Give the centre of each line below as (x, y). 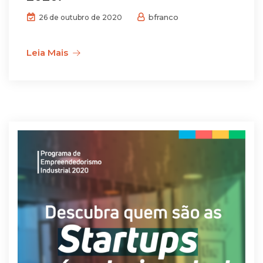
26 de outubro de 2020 (80, 18)
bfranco (162, 17)
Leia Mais (47, 53)
